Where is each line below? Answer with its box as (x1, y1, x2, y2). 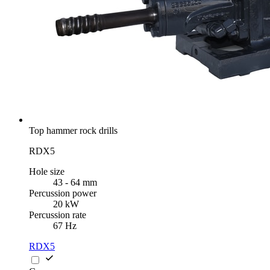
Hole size (29, 166, 64, 177)
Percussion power (29, 188, 96, 199)
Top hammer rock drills (29, 125, 118, 136)
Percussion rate (29, 210, 86, 221)
